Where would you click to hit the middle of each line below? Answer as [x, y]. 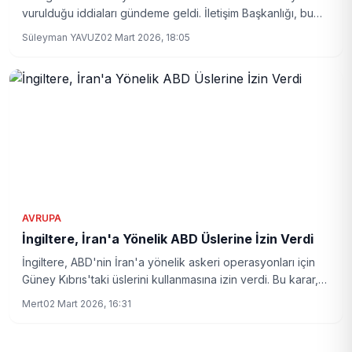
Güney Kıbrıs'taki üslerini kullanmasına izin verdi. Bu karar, [170, 279]
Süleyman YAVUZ [61, 37]
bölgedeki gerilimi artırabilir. [93, 297]
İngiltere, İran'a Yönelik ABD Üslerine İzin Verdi [168, 239]
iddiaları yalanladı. [68, 30]
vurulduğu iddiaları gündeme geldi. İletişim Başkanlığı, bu [168, 13]
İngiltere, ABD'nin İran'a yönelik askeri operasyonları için [169, 262]
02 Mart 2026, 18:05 [145, 37]
